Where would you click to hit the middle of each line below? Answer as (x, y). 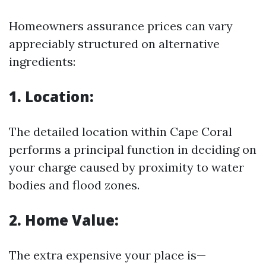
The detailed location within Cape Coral (121, 132)
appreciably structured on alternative (114, 44)
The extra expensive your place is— (107, 255)
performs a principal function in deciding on (133, 149)
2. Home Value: (64, 220)
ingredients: (42, 61)
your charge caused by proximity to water (126, 167)
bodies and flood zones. (74, 185)
